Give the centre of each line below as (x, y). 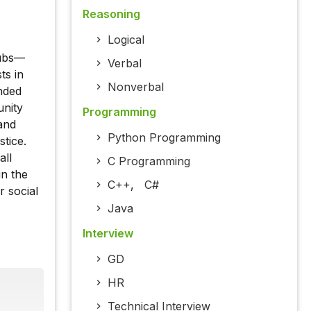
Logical (126, 40)
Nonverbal (135, 87)
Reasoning (111, 14)
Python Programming (164, 138)
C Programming (149, 161)
